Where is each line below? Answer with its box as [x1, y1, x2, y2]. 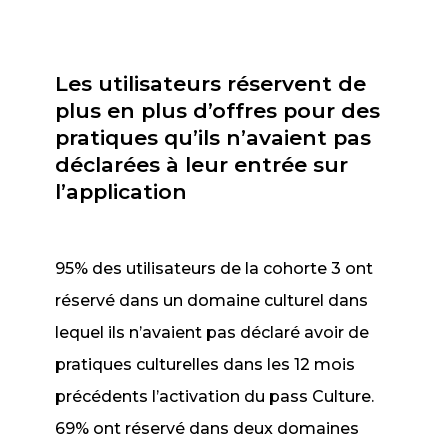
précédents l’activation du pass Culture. [55, 387, 375, 406]
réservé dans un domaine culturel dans [55, 291, 369, 310]
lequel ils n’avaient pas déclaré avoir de [55, 323, 370, 342]
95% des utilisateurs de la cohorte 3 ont [55, 259, 374, 278]
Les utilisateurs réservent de [55, 71, 367, 96]
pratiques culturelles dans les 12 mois [55, 355, 356, 374]
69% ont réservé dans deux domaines [55, 419, 360, 438]
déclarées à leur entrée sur [55, 152, 349, 177]
